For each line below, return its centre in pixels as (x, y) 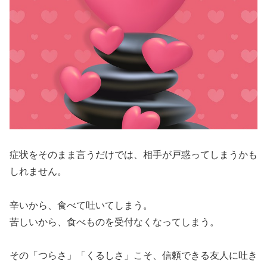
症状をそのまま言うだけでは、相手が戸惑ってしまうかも (133, 154)
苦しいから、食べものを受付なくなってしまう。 (114, 222)
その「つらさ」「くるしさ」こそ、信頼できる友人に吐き (133, 256)
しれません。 (38, 171)
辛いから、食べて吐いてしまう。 (81, 205)
